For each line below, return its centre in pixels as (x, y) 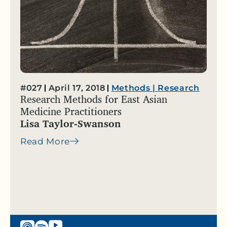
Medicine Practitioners (71, 111)
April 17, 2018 (77, 88)
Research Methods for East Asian (94, 99)
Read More (45, 141)
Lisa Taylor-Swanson (71, 123)
